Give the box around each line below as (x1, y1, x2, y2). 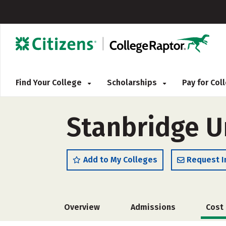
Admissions (130, 202, 176, 212)
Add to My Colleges (83, 155, 157, 164)
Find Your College (16, 78, 84, 87)
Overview (64, 202, 100, 212)
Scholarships (107, 78, 159, 87)
